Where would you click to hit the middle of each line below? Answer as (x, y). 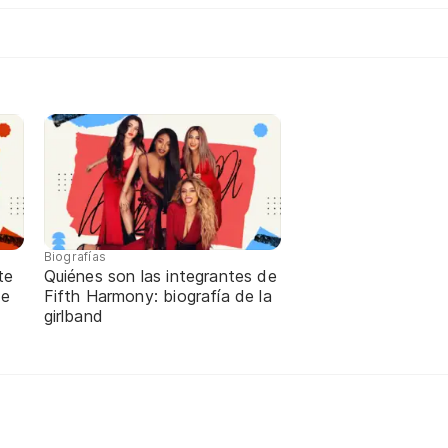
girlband (73, 316)
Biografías (75, 257)
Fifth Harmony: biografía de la (157, 296)
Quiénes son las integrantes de (160, 276)
